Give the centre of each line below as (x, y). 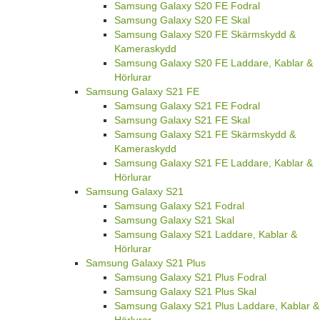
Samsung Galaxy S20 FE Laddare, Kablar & (214, 63)
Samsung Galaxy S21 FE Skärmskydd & (205, 135)
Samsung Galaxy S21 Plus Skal (185, 292)
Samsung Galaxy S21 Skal (174, 220)
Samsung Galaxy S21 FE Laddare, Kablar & (214, 163)
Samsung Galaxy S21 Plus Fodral (190, 277)
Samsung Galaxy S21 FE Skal (182, 120)
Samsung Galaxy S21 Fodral (179, 206)
